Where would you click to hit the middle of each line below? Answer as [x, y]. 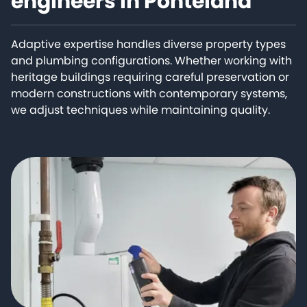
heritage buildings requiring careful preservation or [150, 77]
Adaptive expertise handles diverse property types [148, 45]
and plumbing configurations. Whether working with [151, 61]
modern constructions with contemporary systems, [149, 94]
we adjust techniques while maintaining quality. [140, 110]
